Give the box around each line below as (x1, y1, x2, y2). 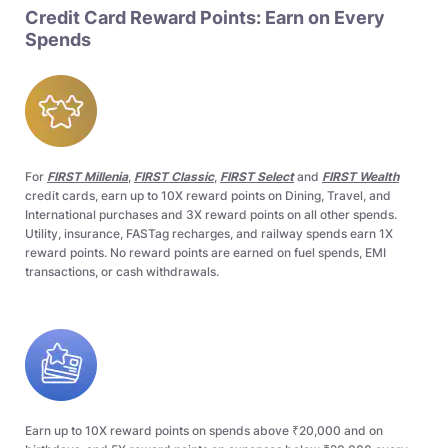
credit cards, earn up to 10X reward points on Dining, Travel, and (25, 188, 391, 204)
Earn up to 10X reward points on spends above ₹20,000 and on (25, 423, 383, 439)
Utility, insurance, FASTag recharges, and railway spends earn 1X (25, 226, 393, 242)
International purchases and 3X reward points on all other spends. (25, 207, 397, 223)
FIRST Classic (134, 169, 214, 185)
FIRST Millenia (47, 169, 128, 185)
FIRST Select (220, 169, 294, 185)
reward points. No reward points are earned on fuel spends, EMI (25, 245, 386, 261)
